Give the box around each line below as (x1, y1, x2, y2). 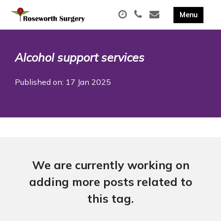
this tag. (87, 191, 134, 206)
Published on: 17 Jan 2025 (15, 77, 111, 87)
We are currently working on (32, 158, 189, 172)
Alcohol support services (15, 50, 145, 65)
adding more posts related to (29, 175, 192, 189)
